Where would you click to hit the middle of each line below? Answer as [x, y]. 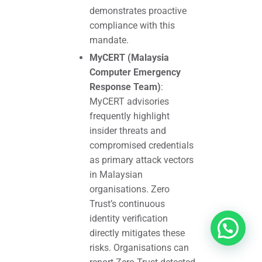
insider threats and [127, 130]
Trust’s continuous [127, 204]
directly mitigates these [137, 233]
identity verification [128, 218]
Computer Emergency [135, 72]
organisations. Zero [129, 189]
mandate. [109, 40]
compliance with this [132, 25]
